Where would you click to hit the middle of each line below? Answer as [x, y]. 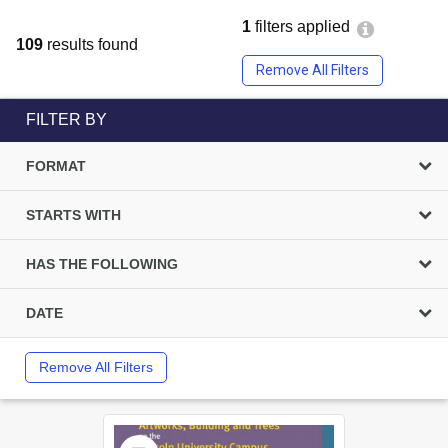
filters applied [300, 27]
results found [90, 44]
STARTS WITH [73, 214]
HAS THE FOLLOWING [102, 263]
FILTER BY [66, 120]
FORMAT [56, 165]
